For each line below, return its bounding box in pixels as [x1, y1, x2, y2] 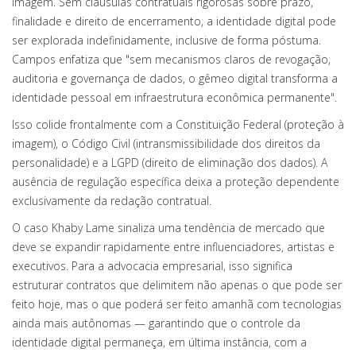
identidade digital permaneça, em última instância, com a [12, 335, 307, 350]
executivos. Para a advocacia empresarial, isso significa [12, 258, 292, 273]
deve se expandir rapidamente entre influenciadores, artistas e [12, 239, 335, 254]
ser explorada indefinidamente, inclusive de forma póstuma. [12, 33, 321, 48]
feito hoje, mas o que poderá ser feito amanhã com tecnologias [12, 296, 342, 311]
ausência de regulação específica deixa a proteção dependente [12, 174, 339, 189]
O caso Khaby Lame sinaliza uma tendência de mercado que [12, 220, 325, 235]
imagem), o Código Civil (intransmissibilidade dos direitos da [12, 136, 320, 151]
